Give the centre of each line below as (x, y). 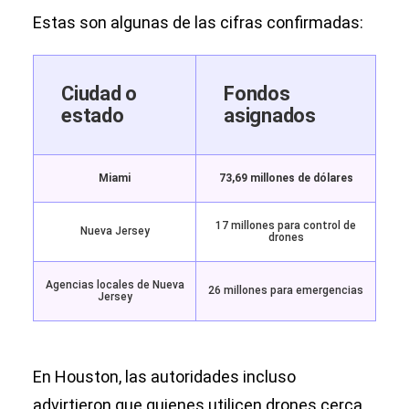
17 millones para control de (286, 226)
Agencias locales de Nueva (115, 285)
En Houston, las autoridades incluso (164, 377)
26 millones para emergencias (286, 291)
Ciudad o (100, 94)
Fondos (257, 94)
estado (93, 116)
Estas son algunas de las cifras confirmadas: (198, 23)
